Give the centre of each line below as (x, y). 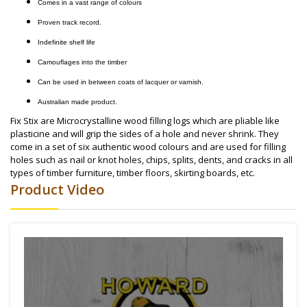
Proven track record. (70, 22)
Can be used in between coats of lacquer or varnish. (121, 82)
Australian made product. (77, 101)
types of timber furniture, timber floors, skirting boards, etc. (133, 172)
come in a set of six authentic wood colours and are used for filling (148, 146)
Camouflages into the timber (82, 62)
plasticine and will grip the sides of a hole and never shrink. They (145, 133)
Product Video (57, 189)
